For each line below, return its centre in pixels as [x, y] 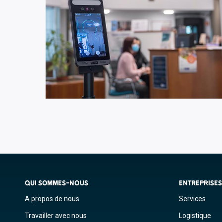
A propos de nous [52, 199]
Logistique [195, 216]
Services [192, 199]
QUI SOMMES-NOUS [56, 183]
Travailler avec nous [56, 216]
